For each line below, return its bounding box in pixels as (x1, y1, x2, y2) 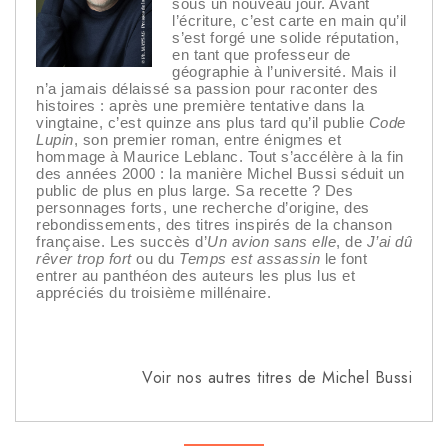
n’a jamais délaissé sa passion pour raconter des (36, 80, 378, 98)
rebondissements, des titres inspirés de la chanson (36, 216, 392, 234)
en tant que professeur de (172, 46, 351, 64)
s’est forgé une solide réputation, (172, 29, 399, 47)
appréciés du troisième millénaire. (36, 284, 280, 302)
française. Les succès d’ (36, 233, 207, 251)
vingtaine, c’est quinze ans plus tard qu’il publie (36, 114, 369, 132)
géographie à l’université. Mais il (172, 63, 396, 81)
